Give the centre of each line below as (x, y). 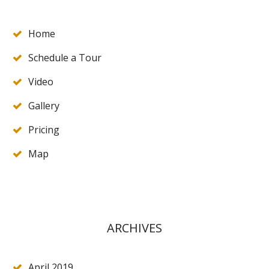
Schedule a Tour (65, 58)
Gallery (44, 106)
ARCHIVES (134, 228)
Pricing (44, 130)
